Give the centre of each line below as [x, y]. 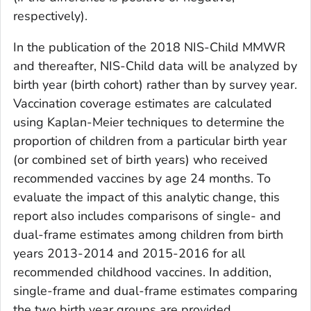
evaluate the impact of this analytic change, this [146, 197]
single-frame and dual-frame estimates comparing [155, 291]
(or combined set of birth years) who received [141, 160]
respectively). [50, 16]
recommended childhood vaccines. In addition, [142, 272]
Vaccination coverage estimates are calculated [143, 103]
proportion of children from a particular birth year [150, 141]
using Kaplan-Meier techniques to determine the [149, 122]
